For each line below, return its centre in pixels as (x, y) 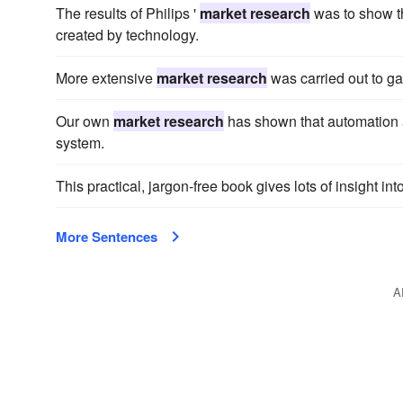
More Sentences (107, 237)
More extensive (106, 78)
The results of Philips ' (128, 13)
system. (80, 143)
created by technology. (127, 35)
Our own (85, 121)
